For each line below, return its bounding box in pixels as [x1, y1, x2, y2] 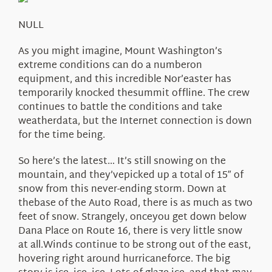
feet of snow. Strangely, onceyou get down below [18, 208, 246, 226]
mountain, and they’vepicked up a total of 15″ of [18, 166, 243, 185]
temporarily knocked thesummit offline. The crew [18, 84, 250, 103]
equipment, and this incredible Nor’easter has [18, 70, 231, 89]
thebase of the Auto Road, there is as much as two [18, 194, 253, 212]
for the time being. [18, 126, 105, 144]
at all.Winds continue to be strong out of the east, [18, 236, 251, 254]
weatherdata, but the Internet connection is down [18, 112, 252, 131]
